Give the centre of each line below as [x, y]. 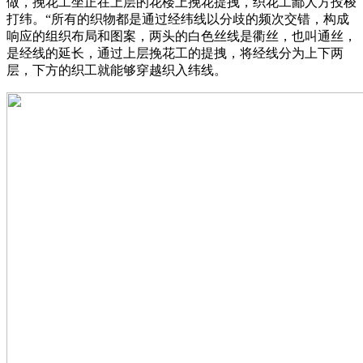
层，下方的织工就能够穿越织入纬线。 [117, 70]
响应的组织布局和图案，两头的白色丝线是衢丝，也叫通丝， [181, 36]
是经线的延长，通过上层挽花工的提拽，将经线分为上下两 [175, 53]
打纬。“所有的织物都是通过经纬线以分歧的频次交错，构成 [178, 19]
